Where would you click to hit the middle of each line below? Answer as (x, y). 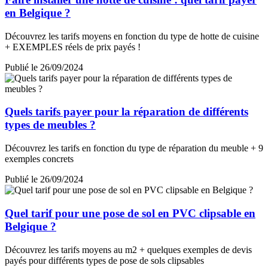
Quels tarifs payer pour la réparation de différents (127, 112)
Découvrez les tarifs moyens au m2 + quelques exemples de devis (128, 249)
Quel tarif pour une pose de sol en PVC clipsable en (130, 213)
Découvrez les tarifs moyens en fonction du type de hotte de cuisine (132, 36)
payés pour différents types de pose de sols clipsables (104, 260)
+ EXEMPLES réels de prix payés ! (73, 47)
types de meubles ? (50, 125)
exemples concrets (39, 159)
